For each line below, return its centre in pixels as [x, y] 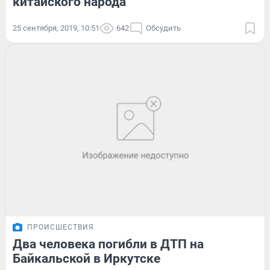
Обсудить [163, 28]
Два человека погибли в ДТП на [108, 244]
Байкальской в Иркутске [86, 259]
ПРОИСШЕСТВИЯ [61, 228]
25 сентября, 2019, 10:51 [56, 28]
